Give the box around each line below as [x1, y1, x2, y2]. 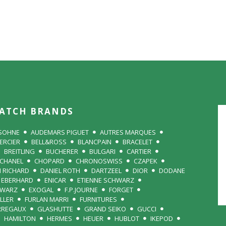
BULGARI [89, 147, 116, 156]
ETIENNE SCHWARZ [77, 176, 134, 185]
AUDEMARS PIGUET [31, 128, 89, 137]
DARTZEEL [91, 166, 122, 175]
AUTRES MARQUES [100, 128, 156, 137]
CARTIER [127, 147, 151, 156]
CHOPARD [34, 156, 65, 165]
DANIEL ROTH [40, 166, 80, 175]
